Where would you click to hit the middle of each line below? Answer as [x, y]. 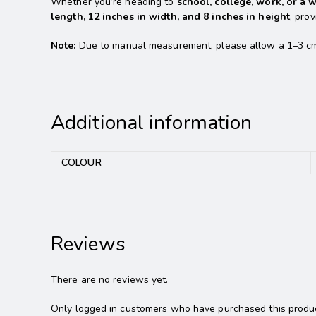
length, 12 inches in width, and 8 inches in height [171, 17]
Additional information [152, 123]
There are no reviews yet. [110, 280]
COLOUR [81, 163]
